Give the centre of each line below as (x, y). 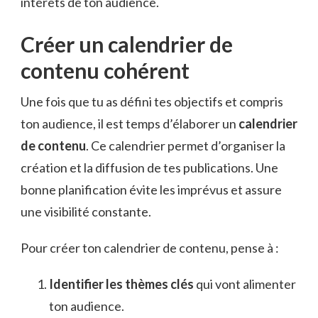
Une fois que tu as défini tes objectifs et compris (152, 101)
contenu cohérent (105, 70)
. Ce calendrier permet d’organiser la (186, 145)
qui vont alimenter (245, 284)
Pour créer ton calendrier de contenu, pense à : (150, 247)
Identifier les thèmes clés (121, 284)
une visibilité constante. (86, 211)
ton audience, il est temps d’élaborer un (130, 123)
